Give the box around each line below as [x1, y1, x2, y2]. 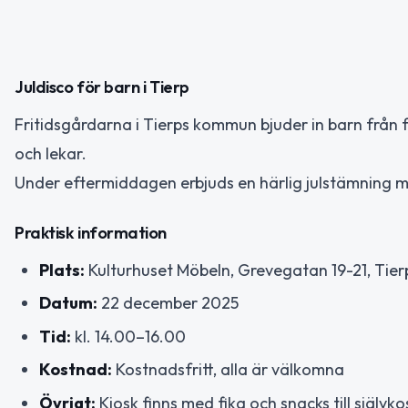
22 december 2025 [97, 292, 239, 313]
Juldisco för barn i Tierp [15, 76, 189, 97]
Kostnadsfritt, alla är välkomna [112, 359, 344, 380]
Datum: [39, 292, 97, 313]
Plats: [39, 259, 85, 280]
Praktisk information [15, 221, 167, 243]
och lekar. [15, 143, 87, 164]
